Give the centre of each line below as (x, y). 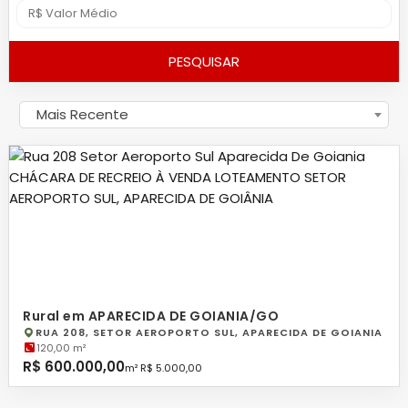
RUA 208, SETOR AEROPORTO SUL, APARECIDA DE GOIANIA (209, 332)
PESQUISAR (204, 61)
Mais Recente (82, 114)
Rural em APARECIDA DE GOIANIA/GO (151, 316)
